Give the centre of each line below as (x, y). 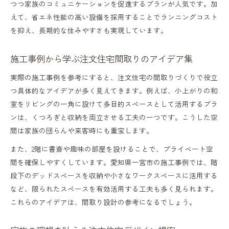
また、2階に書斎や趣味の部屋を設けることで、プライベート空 (112, 148)
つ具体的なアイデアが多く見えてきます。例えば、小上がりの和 (114, 90)
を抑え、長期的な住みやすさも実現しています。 (89, 30)
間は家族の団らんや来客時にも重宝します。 (82, 130)
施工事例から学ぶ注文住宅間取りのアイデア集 (101, 58)
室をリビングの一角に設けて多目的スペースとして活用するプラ (114, 104)
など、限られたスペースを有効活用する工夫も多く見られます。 (114, 188)
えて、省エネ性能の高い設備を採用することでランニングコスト (114, 17)
